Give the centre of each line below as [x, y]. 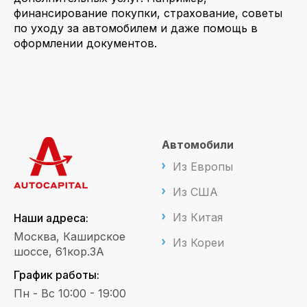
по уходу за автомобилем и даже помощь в [136, 28]
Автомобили [198, 145]
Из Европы [203, 167]
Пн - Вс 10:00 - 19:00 [70, 294]
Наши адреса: [51, 218]
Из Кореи [198, 243]
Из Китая [198, 218]
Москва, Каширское [70, 237]
